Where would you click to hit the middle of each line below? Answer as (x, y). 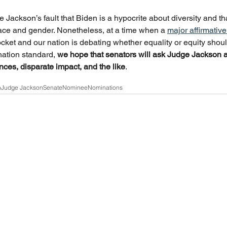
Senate (53, 87)
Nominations (105, 87)
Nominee (75, 87)
